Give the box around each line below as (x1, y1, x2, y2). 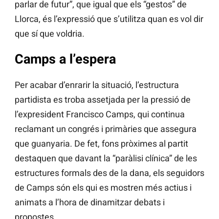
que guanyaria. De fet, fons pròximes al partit (15, 138, 188, 149)
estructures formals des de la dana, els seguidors (15, 167, 204, 178)
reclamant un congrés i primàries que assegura (15, 123, 197, 134)
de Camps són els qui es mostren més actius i (15, 182, 192, 193)
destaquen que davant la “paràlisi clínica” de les (15, 153, 197, 163)
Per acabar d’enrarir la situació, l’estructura (15, 79, 179, 90)
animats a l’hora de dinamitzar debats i (15, 197, 165, 207)
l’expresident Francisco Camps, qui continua (15, 109, 185, 119)
